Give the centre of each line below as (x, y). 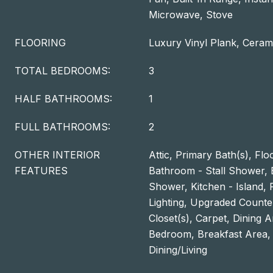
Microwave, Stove (191, 15)
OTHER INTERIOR (57, 155)
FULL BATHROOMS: (62, 127)
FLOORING (40, 43)
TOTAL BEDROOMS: (62, 71)
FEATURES (41, 171)
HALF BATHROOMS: (63, 99)
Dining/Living (178, 250)
